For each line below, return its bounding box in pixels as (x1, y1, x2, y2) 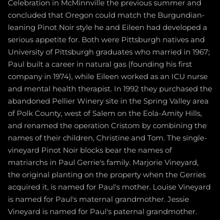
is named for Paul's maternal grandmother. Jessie (8, 195, 189, 204)
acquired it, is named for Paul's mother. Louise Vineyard (8, 183, 211, 192)
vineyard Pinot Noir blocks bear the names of (8, 146, 172, 155)
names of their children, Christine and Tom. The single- (8, 134, 207, 142)
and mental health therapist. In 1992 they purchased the (8, 84, 212, 93)
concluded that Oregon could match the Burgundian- (8, 11, 205, 20)
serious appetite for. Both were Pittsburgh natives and (8, 35, 205, 44)
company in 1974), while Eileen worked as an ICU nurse (8, 72, 208, 81)
